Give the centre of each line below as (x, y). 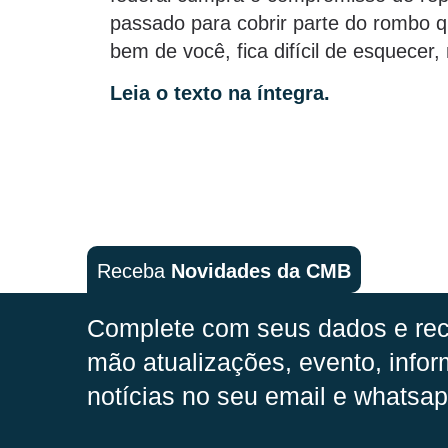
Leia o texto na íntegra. (220, 93)
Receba (134, 270)
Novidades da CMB (261, 270)
